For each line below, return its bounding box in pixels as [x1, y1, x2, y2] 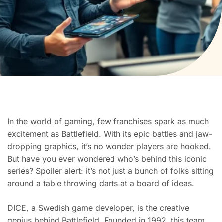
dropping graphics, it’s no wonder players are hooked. [7, 141, 211, 151]
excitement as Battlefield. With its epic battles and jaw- [7, 129, 212, 139]
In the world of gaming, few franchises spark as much [7, 116, 209, 126]
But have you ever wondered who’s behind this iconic [7, 154, 207, 164]
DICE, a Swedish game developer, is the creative [7, 203, 189, 213]
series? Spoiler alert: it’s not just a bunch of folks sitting [7, 166, 214, 176]
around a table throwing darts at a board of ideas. [7, 178, 194, 188]
